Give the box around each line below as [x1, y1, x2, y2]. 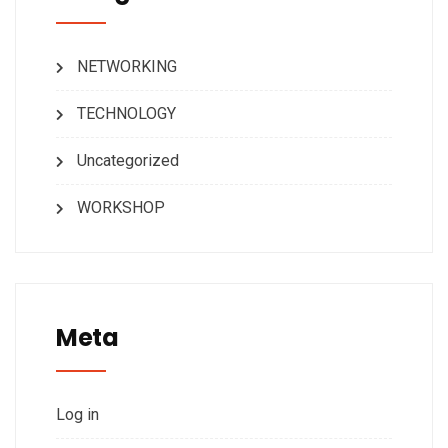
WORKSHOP [77, 198, 165, 218]
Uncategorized [77, 151, 179, 171]
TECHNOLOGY [77, 104, 176, 124]
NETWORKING [77, 57, 177, 77]
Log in [56, 405, 99, 425]
